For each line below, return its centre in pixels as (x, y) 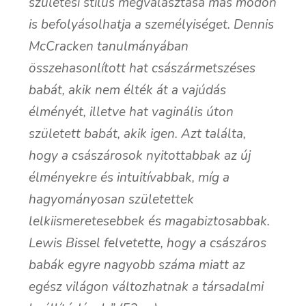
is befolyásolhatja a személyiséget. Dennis (152, 24)
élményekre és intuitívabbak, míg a (129, 177)
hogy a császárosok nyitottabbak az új (140, 155)
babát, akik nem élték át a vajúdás (128, 90)
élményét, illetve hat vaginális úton (131, 112)
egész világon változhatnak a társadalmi (147, 287)
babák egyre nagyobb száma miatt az (137, 265)
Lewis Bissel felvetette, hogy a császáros (148, 243)
